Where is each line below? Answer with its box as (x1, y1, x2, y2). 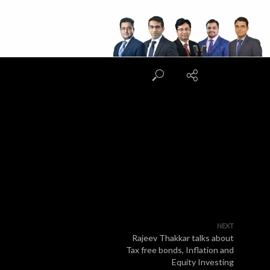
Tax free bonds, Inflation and (126, 245, 234, 255)
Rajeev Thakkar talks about (132, 233, 234, 243)
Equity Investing (172, 257, 234, 267)
